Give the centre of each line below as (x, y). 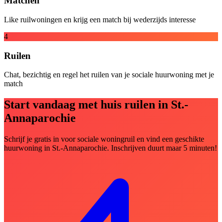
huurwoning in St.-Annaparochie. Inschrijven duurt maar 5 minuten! (111, 148)
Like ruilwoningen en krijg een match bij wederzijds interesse (100, 19)
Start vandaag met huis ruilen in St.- (96, 105)
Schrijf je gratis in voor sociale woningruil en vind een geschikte (104, 139)
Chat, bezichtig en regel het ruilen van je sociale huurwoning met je (109, 75)
